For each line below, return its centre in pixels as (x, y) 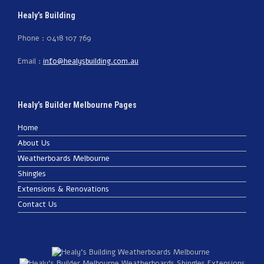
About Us (34, 143)
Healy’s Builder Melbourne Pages (77, 105)
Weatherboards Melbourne (64, 158)
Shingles (32, 174)
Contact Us (37, 204)
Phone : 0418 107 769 (55, 39)
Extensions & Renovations (63, 189)
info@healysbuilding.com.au (91, 61)
